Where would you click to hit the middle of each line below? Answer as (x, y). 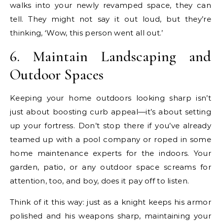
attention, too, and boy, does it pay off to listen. (100, 181)
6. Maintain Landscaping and (110, 56)
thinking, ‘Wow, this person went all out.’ (87, 33)
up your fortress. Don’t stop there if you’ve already (110, 125)
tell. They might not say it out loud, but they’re (110, 19)
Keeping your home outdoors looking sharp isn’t (110, 98)
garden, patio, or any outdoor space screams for (110, 167)
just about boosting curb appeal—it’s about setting (110, 111)
